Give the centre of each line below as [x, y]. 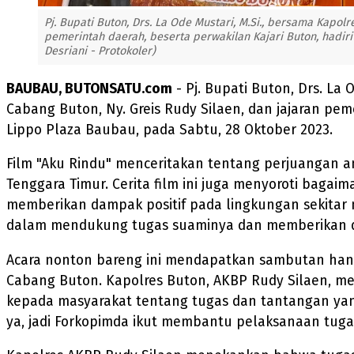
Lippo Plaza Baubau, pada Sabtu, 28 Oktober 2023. [169, 130]
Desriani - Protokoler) [100, 51]
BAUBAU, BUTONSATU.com [89, 88]
